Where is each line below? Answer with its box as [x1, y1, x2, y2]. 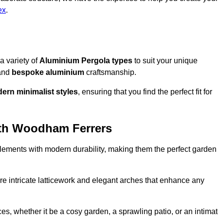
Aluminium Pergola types [39, 56, 132, 65]
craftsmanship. [84, 68, 136, 77]
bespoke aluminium [12, 68, 84, 77]
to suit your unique [132, 56, 198, 65]
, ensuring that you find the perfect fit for [78, 88, 212, 96]
